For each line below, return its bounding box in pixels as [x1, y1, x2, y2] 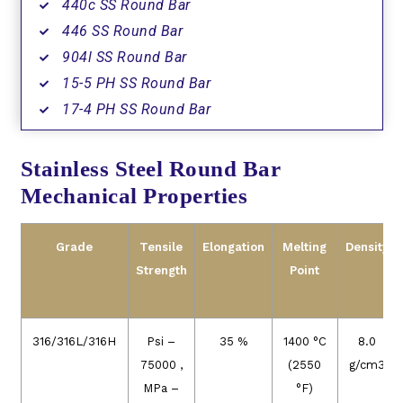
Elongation [201, 240, 264, 255]
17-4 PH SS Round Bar [62, 101, 210, 119]
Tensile [139, 240, 183, 255]
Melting [282, 240, 327, 255]
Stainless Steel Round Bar [20, 157, 281, 182]
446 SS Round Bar [62, 22, 183, 40]
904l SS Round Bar [62, 49, 187, 67]
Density [345, 240, 389, 255]
